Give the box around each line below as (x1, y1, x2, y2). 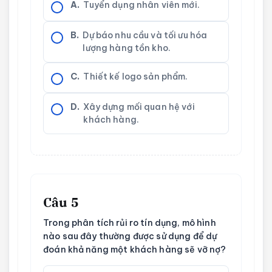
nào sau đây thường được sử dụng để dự (43, 230, 217, 242)
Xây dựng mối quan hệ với (83, 101, 195, 113)
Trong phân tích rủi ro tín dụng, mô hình (43, 217, 216, 228)
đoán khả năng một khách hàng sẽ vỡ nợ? (43, 243, 226, 255)
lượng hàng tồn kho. (83, 42, 171, 54)
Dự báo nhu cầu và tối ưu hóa (83, 30, 208, 41)
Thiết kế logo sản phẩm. (83, 71, 188, 83)
